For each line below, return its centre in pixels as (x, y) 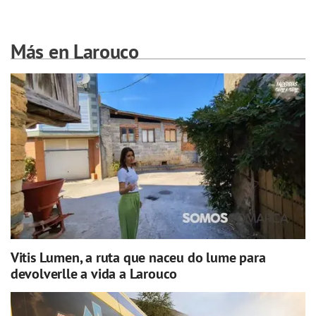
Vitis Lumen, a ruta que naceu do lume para (138, 257)
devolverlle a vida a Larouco (94, 273)
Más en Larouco (75, 51)
